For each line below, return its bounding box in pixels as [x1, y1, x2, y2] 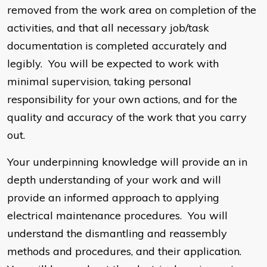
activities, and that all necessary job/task [7, 21, 209, 35]
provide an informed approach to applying [7, 191, 219, 205]
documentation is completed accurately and [7, 39, 227, 53]
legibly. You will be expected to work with [7, 57, 219, 71]
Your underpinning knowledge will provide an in [7, 155, 247, 169]
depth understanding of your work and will [7, 173, 221, 187]
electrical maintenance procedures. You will [7, 209, 228, 223]
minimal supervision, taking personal [7, 74, 191, 89]
